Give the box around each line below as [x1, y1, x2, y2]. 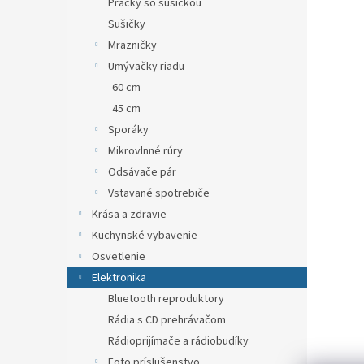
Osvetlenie [92, 249, 145, 265]
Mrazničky [108, 37, 157, 54]
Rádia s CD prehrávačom [108, 312, 226, 328]
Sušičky [108, 16, 145, 32]
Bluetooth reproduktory [108, 291, 224, 307]
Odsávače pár [108, 164, 176, 180]
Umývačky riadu [108, 58, 184, 75]
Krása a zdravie [92, 206, 167, 223]
